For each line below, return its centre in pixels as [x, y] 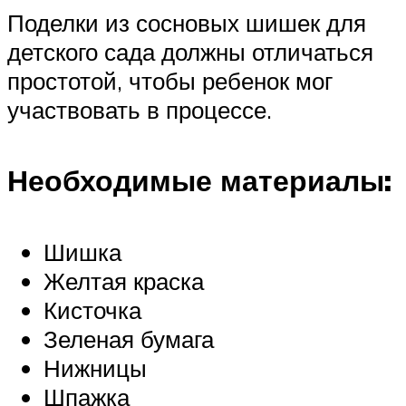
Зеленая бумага [129, 338]
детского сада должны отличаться [190, 51]
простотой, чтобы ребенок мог [170, 80]
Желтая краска [124, 280]
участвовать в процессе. [140, 109]
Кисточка [92, 309]
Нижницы [95, 367]
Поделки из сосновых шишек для [187, 22]
